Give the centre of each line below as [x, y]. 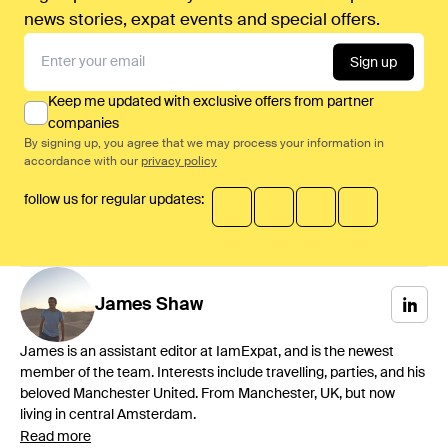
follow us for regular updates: [114, 200]
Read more [55, 437]
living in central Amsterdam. [108, 415]
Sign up [373, 62]
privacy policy [179, 162]
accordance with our [82, 162]
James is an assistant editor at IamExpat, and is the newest [207, 352]
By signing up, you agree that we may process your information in [204, 144]
